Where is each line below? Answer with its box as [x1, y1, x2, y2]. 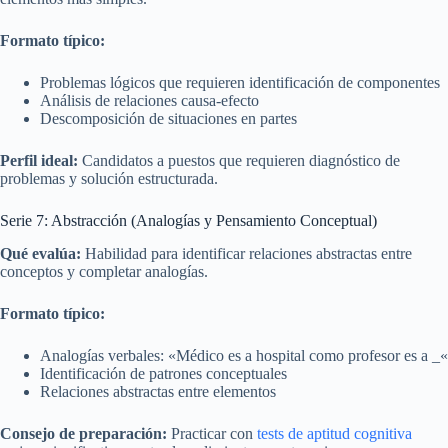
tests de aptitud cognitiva [257, 424, 412, 442]
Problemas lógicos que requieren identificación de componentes [40, 73, 440, 91]
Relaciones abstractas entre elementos [40, 382, 276, 400]
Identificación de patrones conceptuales [40, 364, 287, 382]
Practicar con [167, 424, 257, 442]
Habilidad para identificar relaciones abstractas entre [81, 244, 412, 262]
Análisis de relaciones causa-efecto [40, 91, 259, 109]
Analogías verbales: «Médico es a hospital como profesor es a [40, 346, 432, 364]
